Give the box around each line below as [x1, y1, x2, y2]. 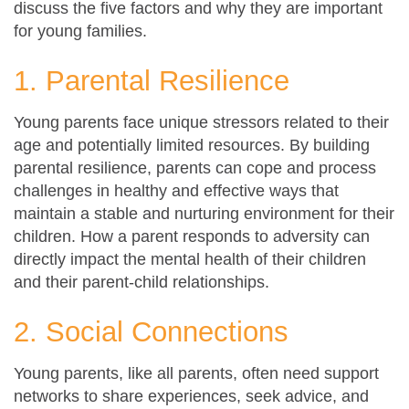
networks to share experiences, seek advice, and [14, 386, 369, 405]
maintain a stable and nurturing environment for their [14, 204, 394, 223]
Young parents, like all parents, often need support [14, 363, 379, 383]
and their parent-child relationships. [14, 272, 269, 291]
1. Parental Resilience [14, 64, 289, 97]
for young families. [14, 21, 147, 40]
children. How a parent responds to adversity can [14, 226, 370, 246]
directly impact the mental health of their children [14, 249, 366, 268]
